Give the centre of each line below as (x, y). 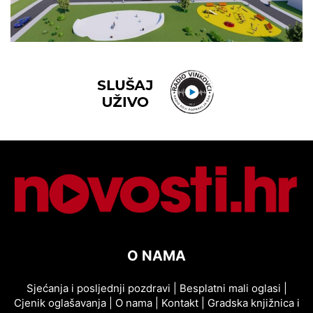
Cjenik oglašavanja (60, 303)
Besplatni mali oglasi (231, 288)
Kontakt (180, 303)
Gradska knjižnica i (253, 303)
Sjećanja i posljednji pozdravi (98, 288)
